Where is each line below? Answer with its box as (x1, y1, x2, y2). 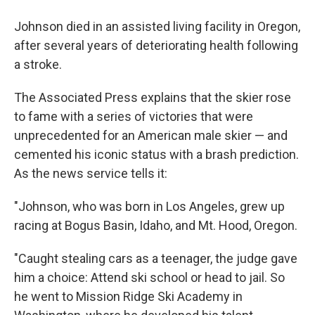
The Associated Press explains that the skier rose (14, 90, 291, 105)
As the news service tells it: (14, 166, 167, 181)
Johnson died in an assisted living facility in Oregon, (14, 19, 300, 34)
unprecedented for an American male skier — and (14, 128, 288, 143)
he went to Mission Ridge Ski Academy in (14, 289, 243, 304)
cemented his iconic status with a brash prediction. (14, 147, 299, 162)
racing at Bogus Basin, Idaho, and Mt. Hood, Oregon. (14, 218, 297, 233)
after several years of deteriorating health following (14, 38, 298, 53)
